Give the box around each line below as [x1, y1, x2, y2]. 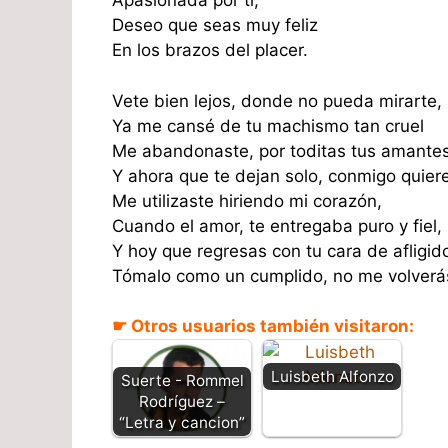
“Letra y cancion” [119, 413, 245, 433]
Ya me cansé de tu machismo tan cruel [112, 115, 424, 136]
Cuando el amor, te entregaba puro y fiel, [112, 215, 442, 236]
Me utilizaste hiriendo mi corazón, [112, 190, 382, 211]
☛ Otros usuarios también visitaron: [112, 316, 414, 337]
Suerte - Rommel [120, 371, 244, 391]
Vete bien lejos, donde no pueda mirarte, [112, 90, 442, 111]
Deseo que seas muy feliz [112, 15, 318, 36]
